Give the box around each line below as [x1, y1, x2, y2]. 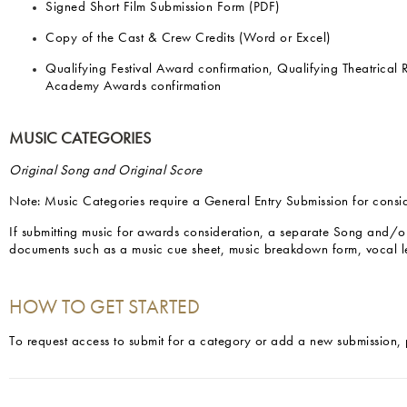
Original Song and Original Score [9, 164, 202, 178]
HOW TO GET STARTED [9, 298, 200, 318]
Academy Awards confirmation [45, 80, 222, 94]
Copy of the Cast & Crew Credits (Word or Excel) [45, 32, 331, 45]
